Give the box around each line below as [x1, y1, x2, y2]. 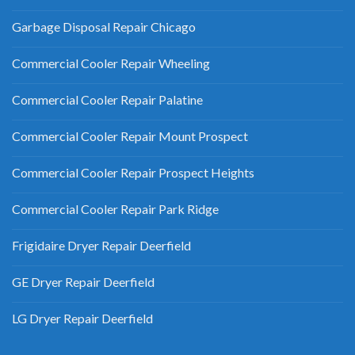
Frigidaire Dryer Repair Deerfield [12, 238, 191, 254]
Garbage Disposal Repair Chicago [12, 19, 196, 35]
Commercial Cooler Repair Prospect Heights [12, 165, 254, 181]
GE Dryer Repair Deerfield [12, 274, 155, 290]
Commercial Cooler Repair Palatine [12, 92, 203, 108]
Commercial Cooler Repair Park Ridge [12, 201, 219, 217]
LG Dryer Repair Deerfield [12, 311, 153, 326]
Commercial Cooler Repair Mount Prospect [12, 128, 248, 144]
